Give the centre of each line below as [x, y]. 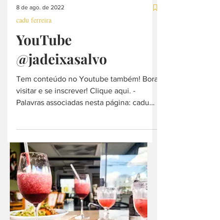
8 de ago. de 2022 [40, 29]
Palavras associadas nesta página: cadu [83, 124]
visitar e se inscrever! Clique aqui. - [76, 113]
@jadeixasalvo [62, 81]
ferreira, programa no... [55, 136]
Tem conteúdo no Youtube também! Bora [87, 101]
